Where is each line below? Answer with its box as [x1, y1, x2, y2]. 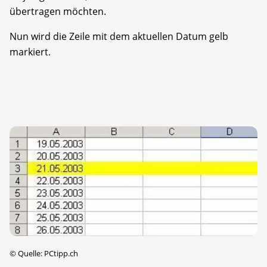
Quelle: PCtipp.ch [16, 247, 78, 259]
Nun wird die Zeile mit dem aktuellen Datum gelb [10, 29, 228, 43]
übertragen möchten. [10, 4, 106, 18]
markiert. [10, 45, 51, 58]
